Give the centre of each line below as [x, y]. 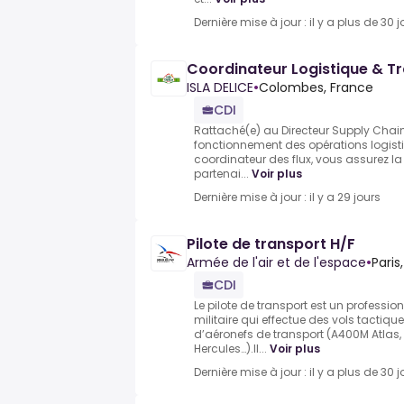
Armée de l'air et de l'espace [276, 263]
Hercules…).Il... [230, 349]
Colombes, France [316, 88]
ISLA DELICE [220, 88]
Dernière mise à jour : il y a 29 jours [287, 197]
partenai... [221, 174]
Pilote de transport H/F [271, 244]
